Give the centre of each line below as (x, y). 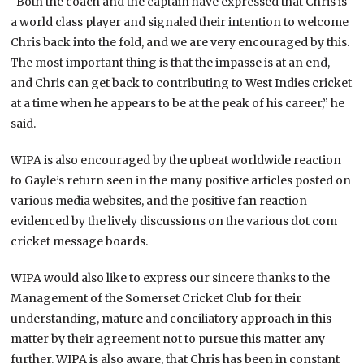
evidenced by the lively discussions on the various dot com (174, 221)
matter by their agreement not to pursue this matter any (168, 338)
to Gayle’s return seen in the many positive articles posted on (181, 180)
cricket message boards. (80, 241)
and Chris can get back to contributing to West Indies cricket (182, 82)
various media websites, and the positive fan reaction (159, 200)
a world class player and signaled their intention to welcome (180, 22)
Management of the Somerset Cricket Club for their (156, 298)
